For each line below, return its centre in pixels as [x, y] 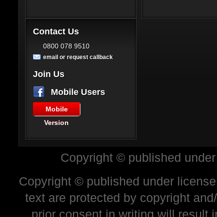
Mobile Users [78, 92]
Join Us [49, 74]
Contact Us [56, 31]
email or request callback [78, 57]
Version [56, 123]
